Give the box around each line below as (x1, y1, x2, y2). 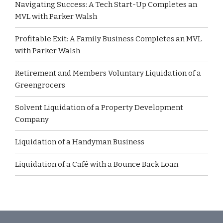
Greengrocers (15, 81, 65, 90)
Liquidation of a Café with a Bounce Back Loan (15, 160, 178, 169)
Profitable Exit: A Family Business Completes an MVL (15, 34, 202, 43)
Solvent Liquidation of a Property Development (15, 103, 183, 112)
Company (15, 115, 49, 124)
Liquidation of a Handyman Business (15, 137, 144, 146)
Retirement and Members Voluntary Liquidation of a (15, 69, 201, 78)
